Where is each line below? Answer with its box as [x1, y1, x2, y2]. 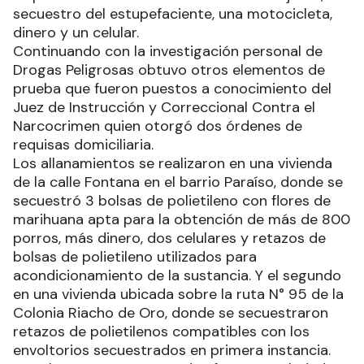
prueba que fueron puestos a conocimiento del [13, 78, 331, 98]
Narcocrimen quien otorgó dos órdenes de [13, 115, 302, 136]
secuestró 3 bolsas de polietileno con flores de [13, 190, 331, 210]
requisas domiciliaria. [13, 134, 154, 154]
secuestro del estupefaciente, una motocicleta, [13, 3, 332, 24]
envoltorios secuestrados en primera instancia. [13, 340, 331, 360]
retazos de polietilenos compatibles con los [13, 321, 310, 341]
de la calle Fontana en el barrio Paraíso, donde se [13, 171, 343, 192]
